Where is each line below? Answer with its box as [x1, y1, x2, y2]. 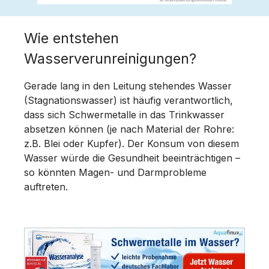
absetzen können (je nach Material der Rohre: [24, 122, 234, 135]
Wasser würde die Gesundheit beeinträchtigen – [24, 151, 240, 164]
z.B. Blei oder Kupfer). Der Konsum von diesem [24, 137, 239, 150]
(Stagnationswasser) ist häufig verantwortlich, [24, 94, 233, 106]
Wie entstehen [24, 29, 119, 47]
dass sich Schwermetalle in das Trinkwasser [24, 108, 225, 121]
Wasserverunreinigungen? [24, 49, 196, 67]
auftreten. [24, 180, 71, 193]
